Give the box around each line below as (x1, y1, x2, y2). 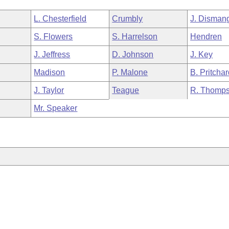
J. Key (190, 50, 213, 59)
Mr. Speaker (34, 104, 78, 112)
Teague (112, 86, 140, 95)
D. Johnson (112, 50, 154, 59)
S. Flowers (34, 32, 73, 41)
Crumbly (112, 14, 143, 23)
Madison (34, 68, 65, 77)
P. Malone (112, 68, 148, 77)
